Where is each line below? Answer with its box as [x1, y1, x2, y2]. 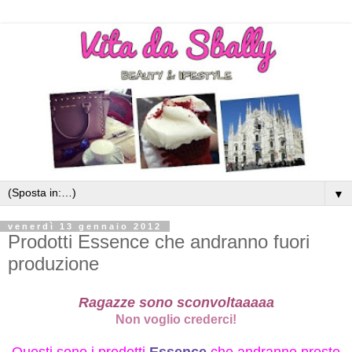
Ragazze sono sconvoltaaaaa [78, 295, 274, 311]
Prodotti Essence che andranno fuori [8, 231, 310, 253]
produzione [8, 253, 99, 275]
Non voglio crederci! [115, 313, 236, 327]
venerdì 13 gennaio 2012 [8, 222, 162, 232]
